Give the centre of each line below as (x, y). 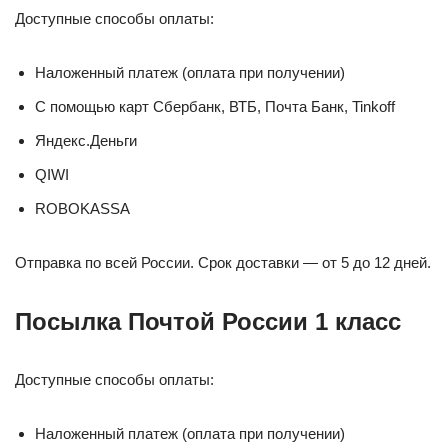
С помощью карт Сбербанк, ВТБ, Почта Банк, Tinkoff (215, 107)
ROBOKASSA (82, 209)
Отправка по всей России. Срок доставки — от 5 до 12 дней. (223, 263)
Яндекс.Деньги (86, 141)
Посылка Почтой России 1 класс (208, 322)
